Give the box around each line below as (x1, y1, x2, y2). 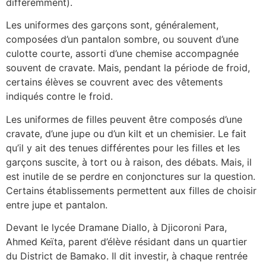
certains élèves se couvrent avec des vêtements (6, 76, 223, 88)
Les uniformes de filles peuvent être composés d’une (6, 113, 242, 125)
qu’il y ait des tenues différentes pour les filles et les (6, 141, 240, 154)
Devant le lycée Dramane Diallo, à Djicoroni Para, (6, 221, 227, 234)
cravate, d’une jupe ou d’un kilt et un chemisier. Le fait (6, 127, 246, 140)
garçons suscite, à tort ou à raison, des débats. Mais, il (6, 156, 252, 168)
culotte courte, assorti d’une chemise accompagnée (6, 47, 239, 60)
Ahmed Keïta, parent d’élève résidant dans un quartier (6, 236, 247, 248)
